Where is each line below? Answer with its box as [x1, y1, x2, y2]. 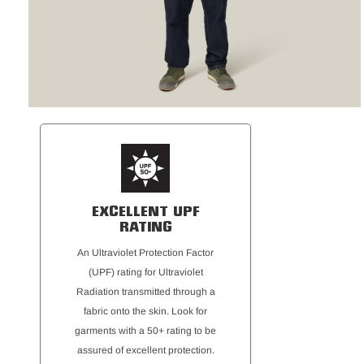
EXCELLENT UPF [91, 206, 200, 219]
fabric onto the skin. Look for [84, 305, 207, 317]
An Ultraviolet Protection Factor [77, 247, 214, 258]
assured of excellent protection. [76, 344, 214, 356]
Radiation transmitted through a [76, 286, 215, 297]
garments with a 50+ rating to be [75, 325, 216, 336]
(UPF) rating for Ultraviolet [88, 266, 203, 278]
